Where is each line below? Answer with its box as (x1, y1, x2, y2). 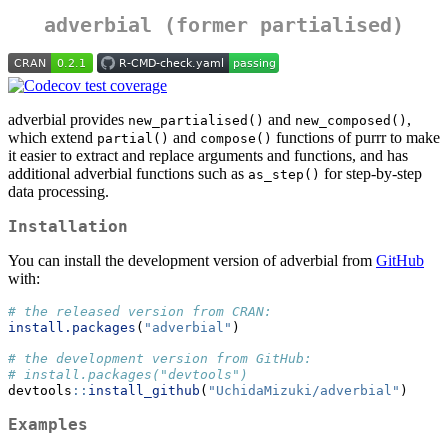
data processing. (8, 183, 109, 201)
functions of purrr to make (272, 129, 440, 147)
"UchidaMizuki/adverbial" (208, 383, 400, 399)
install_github (88, 383, 200, 399)
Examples (8, 415, 88, 435)
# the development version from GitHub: (8, 351, 312, 367)
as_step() (248, 167, 320, 183)
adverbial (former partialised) (44, 13, 404, 38)
